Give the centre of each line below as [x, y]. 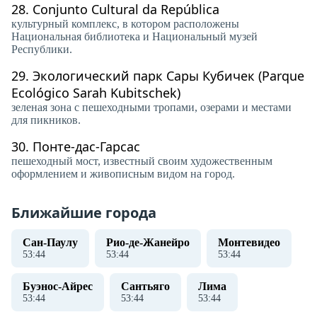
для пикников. [46, 120]
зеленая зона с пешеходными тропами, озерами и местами [151, 107]
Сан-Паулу [50, 242]
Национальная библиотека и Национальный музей [134, 36]
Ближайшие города [84, 213]
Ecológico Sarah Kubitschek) [96, 93]
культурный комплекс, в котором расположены [125, 24]
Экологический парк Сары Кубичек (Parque [168, 76]
